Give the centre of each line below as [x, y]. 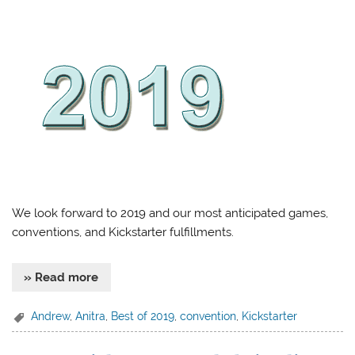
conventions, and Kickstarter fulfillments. [123, 232]
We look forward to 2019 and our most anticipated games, [170, 213]
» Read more [61, 277]
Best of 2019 [143, 316]
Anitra [91, 316]
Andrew [51, 316]
